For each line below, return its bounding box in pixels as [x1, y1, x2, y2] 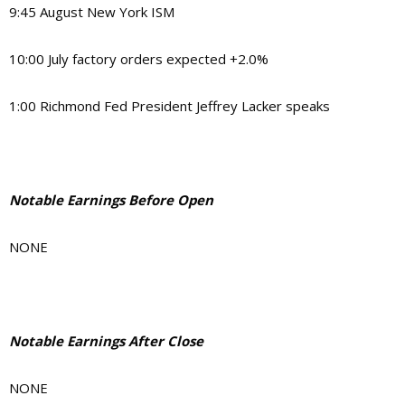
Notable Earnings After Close [9, 331, 203, 350]
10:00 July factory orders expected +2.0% [9, 49, 268, 68]
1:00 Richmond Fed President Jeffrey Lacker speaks [9, 96, 330, 115]
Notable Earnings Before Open [9, 190, 213, 209]
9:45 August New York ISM [9, 2, 174, 21]
